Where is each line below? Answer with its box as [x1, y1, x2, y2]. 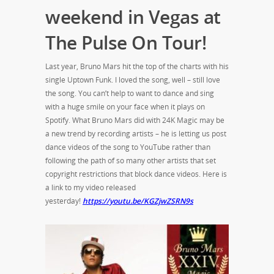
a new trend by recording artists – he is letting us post [45, 128, 226, 139]
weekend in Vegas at [45, 4, 221, 29]
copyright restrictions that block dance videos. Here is [45, 168, 227, 179]
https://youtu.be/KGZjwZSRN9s [83, 195, 193, 206]
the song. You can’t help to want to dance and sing [45, 87, 214, 98]
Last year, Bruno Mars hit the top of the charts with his [45, 61, 229, 72]
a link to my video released [45, 182, 136, 193]
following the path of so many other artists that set [45, 155, 216, 166]
